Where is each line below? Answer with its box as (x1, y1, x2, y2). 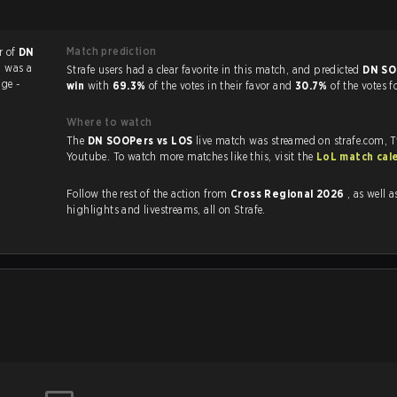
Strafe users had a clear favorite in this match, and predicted (292, 63, 363, 76)
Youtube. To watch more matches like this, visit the (274, 150, 316, 163)
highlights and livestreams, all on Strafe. (66, 203, 266, 216)
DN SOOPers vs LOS (87, 134, 196, 147)
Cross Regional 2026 (230, 187, 347, 200)
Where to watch (66, 115, 152, 128)
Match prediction (66, 44, 157, 58)
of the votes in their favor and (148, 79, 295, 92)
